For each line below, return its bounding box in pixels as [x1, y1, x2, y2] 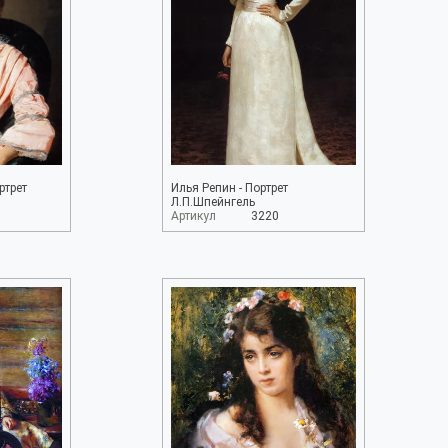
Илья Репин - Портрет [170, 181, 288, 195]
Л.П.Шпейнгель [170, 195, 255, 209]
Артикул [170, 209, 216, 223]
